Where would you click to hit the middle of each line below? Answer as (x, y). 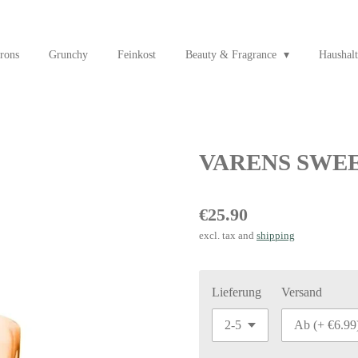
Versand (301, 292)
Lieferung (237, 292)
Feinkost (136, 55)
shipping (276, 235)
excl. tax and (228, 235)
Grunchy (68, 55)
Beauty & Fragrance (232, 55)
